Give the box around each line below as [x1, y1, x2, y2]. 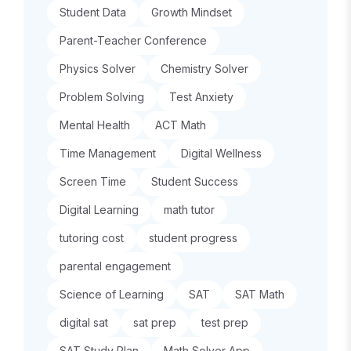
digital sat [60, 316, 108, 329]
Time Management [60, 147, 156, 160]
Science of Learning [60, 288, 164, 301]
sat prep [133, 316, 176, 329]
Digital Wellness [181, 147, 262, 160]
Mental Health [60, 118, 130, 132]
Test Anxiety [169, 90, 233, 103]
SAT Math [235, 288, 284, 301]
